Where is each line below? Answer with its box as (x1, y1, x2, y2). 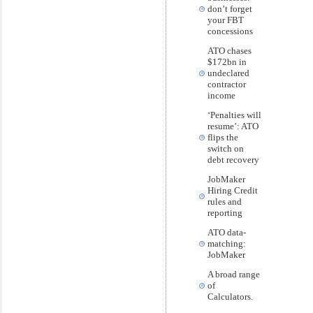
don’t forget (208, 3, 252, 14)
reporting (208, 208, 242, 218)
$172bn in (208, 57, 247, 67)
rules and (208, 196, 242, 207)
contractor (208, 79, 246, 89)
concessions (208, 26, 253, 36)
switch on (208, 143, 244, 154)
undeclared (208, 68, 249, 78)
